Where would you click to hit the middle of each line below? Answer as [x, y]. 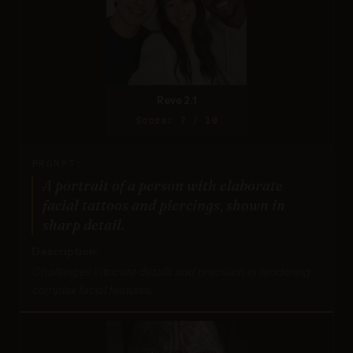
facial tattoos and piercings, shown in [164, 205]
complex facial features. [93, 290]
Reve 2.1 [176, 100]
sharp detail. [84, 225]
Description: [65, 251]
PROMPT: [58, 163]
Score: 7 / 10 [176, 120]
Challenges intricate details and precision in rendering [171, 271]
